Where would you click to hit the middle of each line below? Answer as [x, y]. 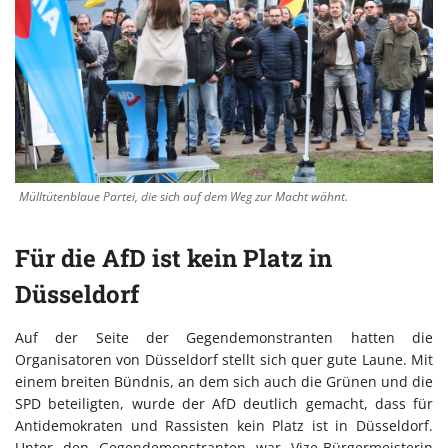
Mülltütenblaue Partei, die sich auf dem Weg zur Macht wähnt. [183, 197]
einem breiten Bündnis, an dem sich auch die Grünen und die [224, 382]
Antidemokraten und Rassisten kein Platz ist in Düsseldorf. [224, 426]
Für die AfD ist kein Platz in [173, 258]
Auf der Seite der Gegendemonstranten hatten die [224, 338]
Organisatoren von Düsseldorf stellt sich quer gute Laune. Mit [224, 360]
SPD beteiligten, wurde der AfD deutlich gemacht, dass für [224, 404]
